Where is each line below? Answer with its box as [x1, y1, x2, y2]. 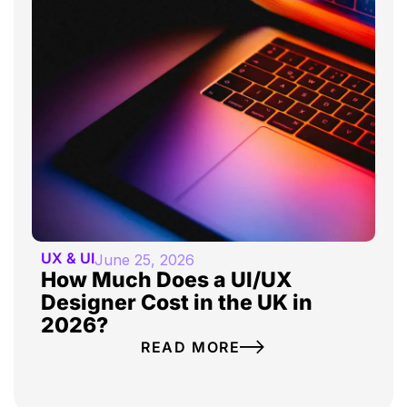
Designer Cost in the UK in [41, 290, 313, 316]
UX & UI [41, 249, 94, 268]
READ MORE [140, 338, 241, 357]
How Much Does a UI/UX [41, 267, 293, 293]
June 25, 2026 [94, 251, 194, 270]
